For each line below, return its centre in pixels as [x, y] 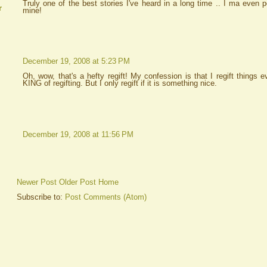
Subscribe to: [41, 197]
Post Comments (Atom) [106, 197]
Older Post [77, 182]
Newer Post [37, 182]
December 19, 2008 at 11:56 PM [78, 134]
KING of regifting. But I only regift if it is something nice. [120, 83]
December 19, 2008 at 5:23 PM [76, 61]
